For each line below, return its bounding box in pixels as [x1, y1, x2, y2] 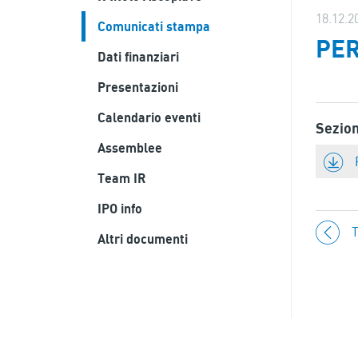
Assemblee [97, 140, 162, 156]
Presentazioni [97, 79, 178, 95]
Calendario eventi [97, 109, 201, 125]
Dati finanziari [97, 49, 179, 65]
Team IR [97, 170, 145, 186]
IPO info [97, 201, 142, 217]
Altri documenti [97, 231, 188, 247]
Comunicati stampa [97, 18, 210, 34]
